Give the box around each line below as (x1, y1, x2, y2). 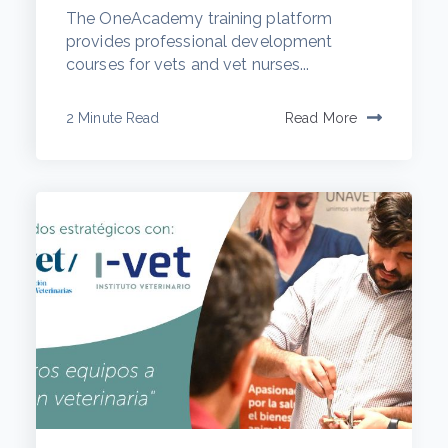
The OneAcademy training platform (66, 8, 333, 28)
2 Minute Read (66, 109, 160, 126)
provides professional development (66, 31, 333, 51)
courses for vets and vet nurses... (66, 54, 310, 74)
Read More (285, 109, 357, 126)
